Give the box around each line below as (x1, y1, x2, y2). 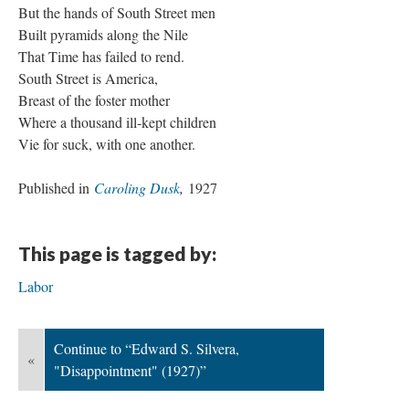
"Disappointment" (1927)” (54, 361, 206, 380)
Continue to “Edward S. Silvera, (54, 339, 239, 358)
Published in (18, 178, 94, 197)
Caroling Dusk (94, 178, 180, 197)
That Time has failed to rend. (18, 47, 184, 66)
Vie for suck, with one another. (18, 134, 195, 153)
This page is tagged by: (18, 242, 216, 265)
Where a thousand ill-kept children (18, 112, 216, 131)
